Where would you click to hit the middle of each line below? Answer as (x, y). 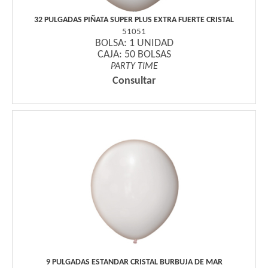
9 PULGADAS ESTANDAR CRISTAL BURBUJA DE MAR (134, 262)
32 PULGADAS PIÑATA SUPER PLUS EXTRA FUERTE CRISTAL (134, 20)
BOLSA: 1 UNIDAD (134, 43)
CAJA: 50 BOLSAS (134, 54)
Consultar (134, 81)
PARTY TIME (134, 66)
